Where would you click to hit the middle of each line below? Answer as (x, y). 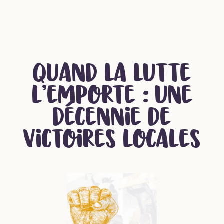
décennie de (112, 120)
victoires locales (112, 142)
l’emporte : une (112, 98)
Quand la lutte (112, 76)
